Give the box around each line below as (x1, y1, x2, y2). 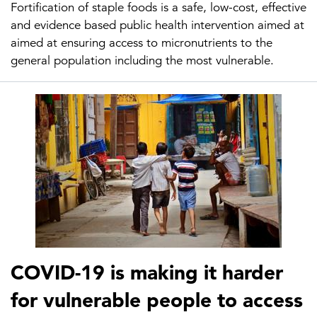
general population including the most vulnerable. (11, 53, 274, 68)
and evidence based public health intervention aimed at (11, 18, 304, 33)
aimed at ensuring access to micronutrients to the (11, 35, 272, 50)
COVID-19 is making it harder (11, 260, 283, 284)
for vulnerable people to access (11, 288, 303, 312)
